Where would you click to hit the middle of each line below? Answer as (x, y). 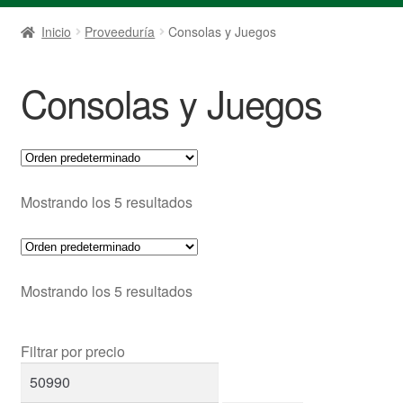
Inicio (57, 31)
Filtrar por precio (72, 351)
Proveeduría (120, 31)
